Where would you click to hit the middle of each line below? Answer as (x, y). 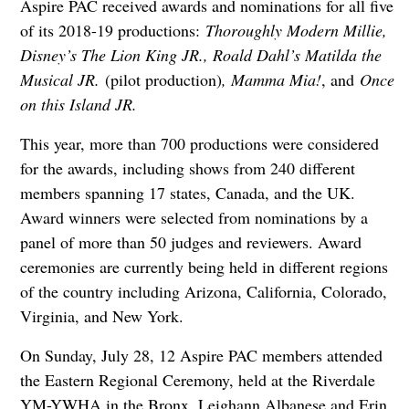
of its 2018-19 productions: (112, 31)
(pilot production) (160, 80)
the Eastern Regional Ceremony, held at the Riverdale (197, 380)
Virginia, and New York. (101, 316)
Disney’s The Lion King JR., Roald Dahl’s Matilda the (200, 55)
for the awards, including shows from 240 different (187, 168)
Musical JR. (59, 80)
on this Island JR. (78, 105)
